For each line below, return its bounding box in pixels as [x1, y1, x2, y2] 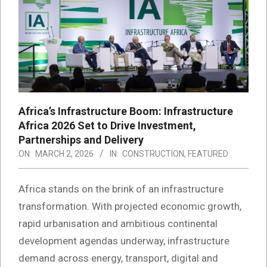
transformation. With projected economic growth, [18, 200, 241, 213]
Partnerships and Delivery [18, 133, 144, 147]
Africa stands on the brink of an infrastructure [18, 183, 223, 195]
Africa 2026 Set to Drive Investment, [18, 119, 196, 132]
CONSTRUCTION [122, 149, 184, 159]
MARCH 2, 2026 [35, 149, 94, 159]
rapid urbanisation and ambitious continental [18, 218, 218, 230]
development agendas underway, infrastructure [18, 235, 229, 247]
